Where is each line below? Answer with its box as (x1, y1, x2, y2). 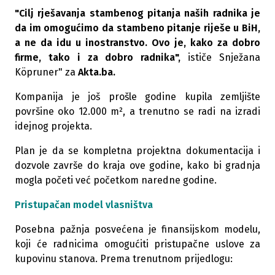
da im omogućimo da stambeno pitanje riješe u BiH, (15, 22, 260, 34)
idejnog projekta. (15, 120, 92, 132)
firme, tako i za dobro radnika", (15, 52, 188, 63)
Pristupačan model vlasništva (15, 199, 153, 211)
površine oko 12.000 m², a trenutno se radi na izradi (15, 106, 260, 117)
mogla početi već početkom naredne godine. (15, 174, 217, 186)
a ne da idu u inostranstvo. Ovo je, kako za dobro (15, 37, 260, 48)
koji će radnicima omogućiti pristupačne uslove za (15, 238, 260, 250)
